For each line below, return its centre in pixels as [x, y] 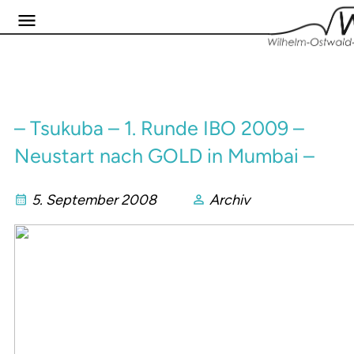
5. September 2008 [94, 200]
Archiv [230, 200]
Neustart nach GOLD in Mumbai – [164, 156]
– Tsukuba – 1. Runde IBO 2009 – [159, 128]
